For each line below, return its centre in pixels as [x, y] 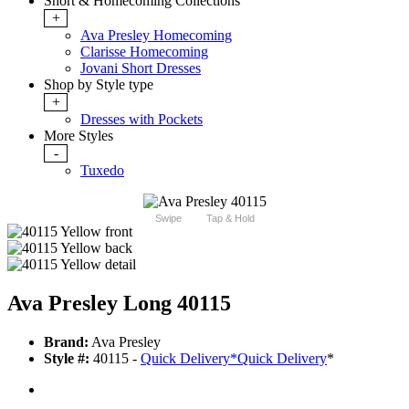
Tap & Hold [230, 219]
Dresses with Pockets [142, 120]
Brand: [66, 342]
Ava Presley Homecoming [156, 36]
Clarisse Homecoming [144, 52]
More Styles [79, 136]
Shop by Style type [99, 85]
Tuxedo [102, 171]
